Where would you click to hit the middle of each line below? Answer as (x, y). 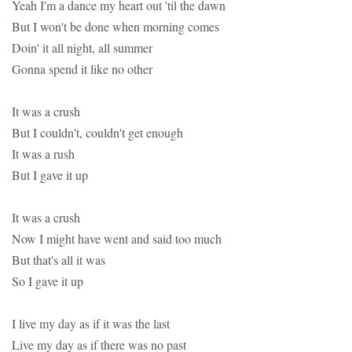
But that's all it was (59, 260)
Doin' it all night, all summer (82, 48)
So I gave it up (48, 281)
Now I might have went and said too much (117, 239)
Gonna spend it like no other (82, 69)
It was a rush (43, 154)
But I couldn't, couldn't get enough (97, 133)
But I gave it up (50, 175)
